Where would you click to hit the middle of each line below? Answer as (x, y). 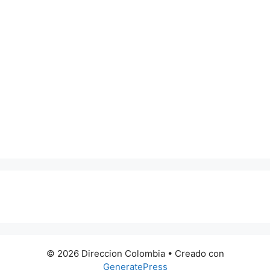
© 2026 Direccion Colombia (105, 253)
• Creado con (194, 253)
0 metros (53, 196)
